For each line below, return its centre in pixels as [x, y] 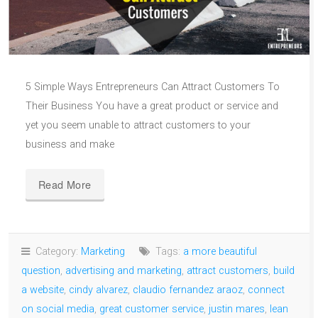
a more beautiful [220, 251]
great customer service [152, 309]
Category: [55, 251]
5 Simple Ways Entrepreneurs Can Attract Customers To [153, 87]
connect [266, 290]
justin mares [237, 309]
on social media [58, 309]
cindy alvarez [98, 290]
